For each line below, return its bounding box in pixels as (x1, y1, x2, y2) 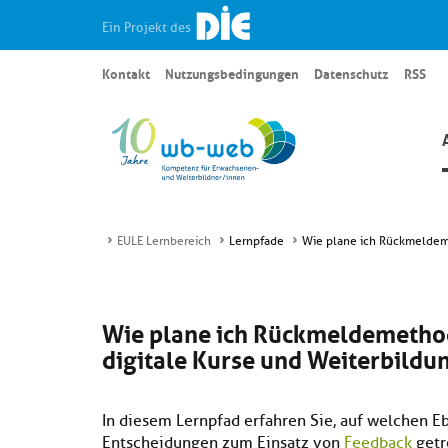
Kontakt (102, 62, 150, 84)
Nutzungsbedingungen (165, 62, 300, 84)
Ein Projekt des (102, 18, 194, 36)
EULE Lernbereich (117, 233, 211, 249)
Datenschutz (314, 62, 389, 84)
